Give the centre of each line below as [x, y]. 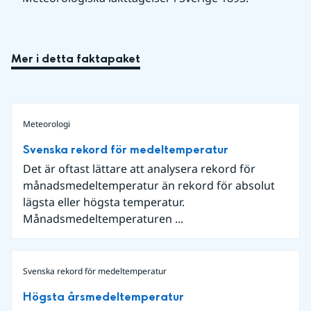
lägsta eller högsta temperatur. [104, 202]
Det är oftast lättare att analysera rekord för [139, 169]
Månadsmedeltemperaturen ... [103, 219]
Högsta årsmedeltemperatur [103, 297]
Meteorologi [47, 124]
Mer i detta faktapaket [76, 59]
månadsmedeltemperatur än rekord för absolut [149, 186]
